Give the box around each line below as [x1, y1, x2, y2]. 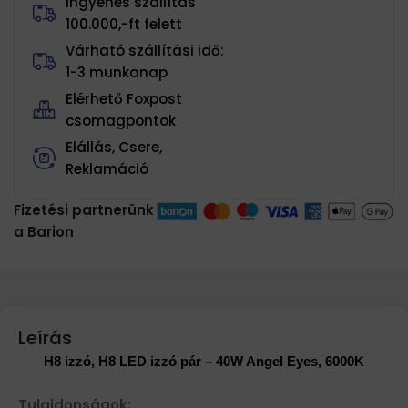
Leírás [18, 324, 72, 351]
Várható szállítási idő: [66, 40, 225, 60]
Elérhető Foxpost [66, 88, 183, 108]
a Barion [14, 221, 74, 241]
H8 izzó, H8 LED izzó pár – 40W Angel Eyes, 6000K [44, 352, 364, 369]
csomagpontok [66, 110, 177, 130]
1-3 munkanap [66, 62, 168, 82]
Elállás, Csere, [66, 137, 163, 157]
